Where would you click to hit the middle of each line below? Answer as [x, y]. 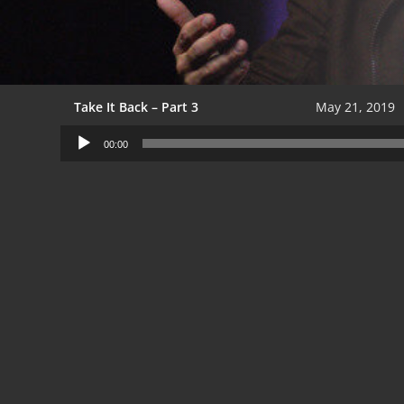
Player [78, 156]
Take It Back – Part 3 [136, 107]
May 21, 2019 [356, 107]
